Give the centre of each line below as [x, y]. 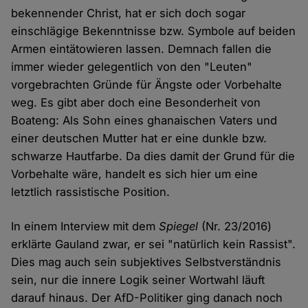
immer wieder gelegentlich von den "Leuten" [132, 67]
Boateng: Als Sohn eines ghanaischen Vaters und [144, 121]
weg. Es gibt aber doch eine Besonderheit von [136, 103]
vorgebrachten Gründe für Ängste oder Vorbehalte [147, 85]
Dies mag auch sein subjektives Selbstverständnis [146, 262]
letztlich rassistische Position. [91, 192]
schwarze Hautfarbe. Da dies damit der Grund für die [153, 156]
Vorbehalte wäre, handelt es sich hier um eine [135, 174]
